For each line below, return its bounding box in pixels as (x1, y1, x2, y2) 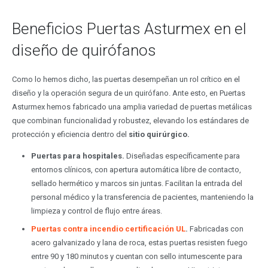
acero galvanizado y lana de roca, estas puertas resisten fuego (31, 237, 248, 247)
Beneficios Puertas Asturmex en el (11, 19, 246, 38)
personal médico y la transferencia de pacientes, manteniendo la (31, 193, 254, 202)
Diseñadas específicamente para (124, 151, 240, 161)
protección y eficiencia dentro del (11, 130, 129, 139)
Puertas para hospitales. (31, 151, 124, 161)
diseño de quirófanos (11, 41, 156, 59)
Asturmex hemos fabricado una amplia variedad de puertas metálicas (11, 102, 252, 112)
